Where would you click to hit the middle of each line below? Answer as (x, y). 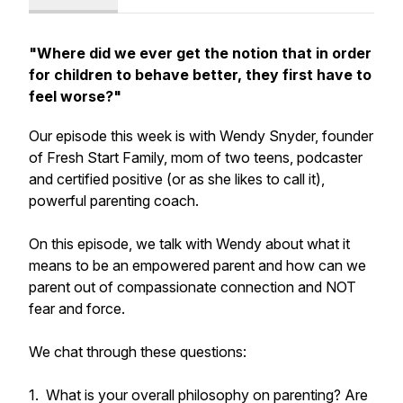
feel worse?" (77, 96)
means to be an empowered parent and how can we (197, 265)
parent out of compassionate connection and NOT (193, 287)
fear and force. (77, 309)
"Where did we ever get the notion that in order (200, 53)
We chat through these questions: (138, 352)
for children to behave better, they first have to (200, 75)
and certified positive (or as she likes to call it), (177, 179)
